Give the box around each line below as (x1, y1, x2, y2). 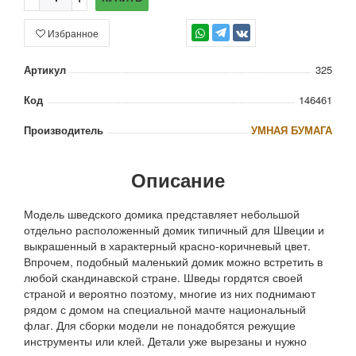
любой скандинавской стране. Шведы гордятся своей (24, 269, 303, 286)
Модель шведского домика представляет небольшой (24, 206, 300, 222)
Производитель (24, 122, 103, 138)
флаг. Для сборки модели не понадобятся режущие (24, 317, 296, 334)
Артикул (24, 62, 66, 78)
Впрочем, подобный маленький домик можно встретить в (24, 253, 323, 270)
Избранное (47, 26, 99, 41)
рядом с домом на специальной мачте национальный (24, 301, 306, 318)
